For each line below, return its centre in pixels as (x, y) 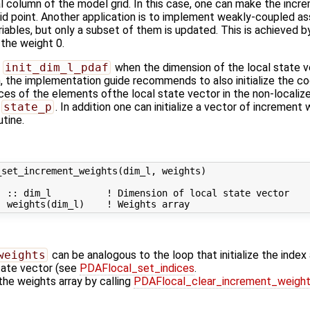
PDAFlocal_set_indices (137, 268)
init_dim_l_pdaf (56, 68)
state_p (27, 107)
